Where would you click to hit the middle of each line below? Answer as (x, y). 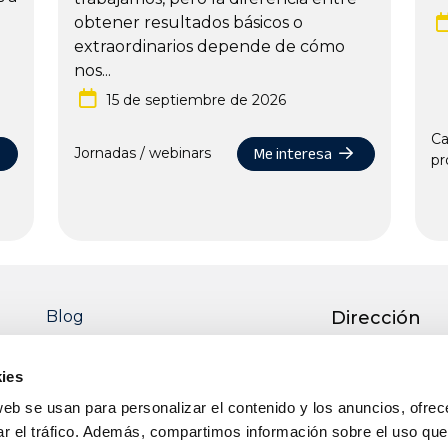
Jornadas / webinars (142, 153)
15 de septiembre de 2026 (195, 99)
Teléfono (373, 432)
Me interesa (295, 153)
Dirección (376, 317)
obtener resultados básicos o (188, 22)
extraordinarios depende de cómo (209, 46)
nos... (92, 70)
